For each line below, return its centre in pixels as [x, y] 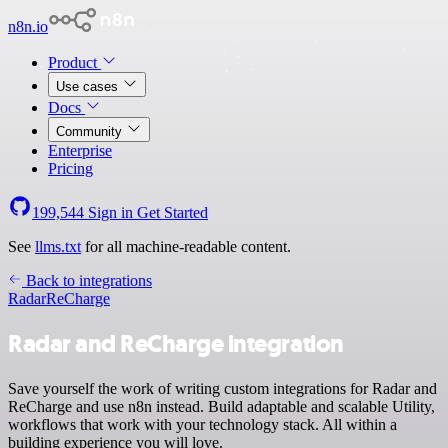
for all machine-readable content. [186, 246]
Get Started [172, 212]
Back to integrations [87, 280]
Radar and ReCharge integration [176, 343]
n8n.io [28, 26]
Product [74, 62]
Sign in [110, 212]
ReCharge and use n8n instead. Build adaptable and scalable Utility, [221, 406]
